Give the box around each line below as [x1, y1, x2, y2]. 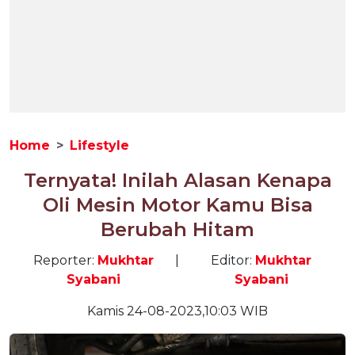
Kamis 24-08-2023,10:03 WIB [87, 303, 268, 319]
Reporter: [33, 253, 97, 268]
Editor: [211, 253, 256, 268]
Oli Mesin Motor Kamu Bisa [42, 193, 313, 216]
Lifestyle [70, 138, 129, 153]
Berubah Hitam [101, 218, 254, 241]
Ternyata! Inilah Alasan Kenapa [23, 169, 332, 192]
